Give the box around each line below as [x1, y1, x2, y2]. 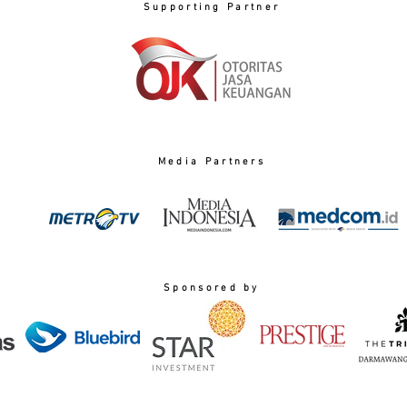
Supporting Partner [143, 2, 281, 14]
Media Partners [157, 156, 266, 168]
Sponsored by [164, 283, 260, 294]
